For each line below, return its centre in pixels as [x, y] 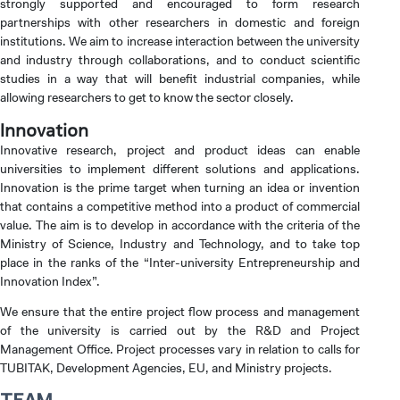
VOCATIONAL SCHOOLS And [129, 312]
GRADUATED [86, 186]
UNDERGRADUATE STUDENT [131, 330]
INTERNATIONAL [97, 59]
